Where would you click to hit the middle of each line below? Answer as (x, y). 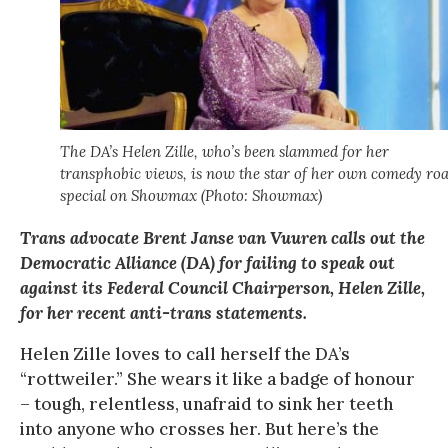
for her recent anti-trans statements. (163, 312)
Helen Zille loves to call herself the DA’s (185, 353)
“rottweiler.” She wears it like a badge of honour (217, 378)
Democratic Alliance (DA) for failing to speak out (207, 262)
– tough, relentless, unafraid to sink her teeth (206, 403)
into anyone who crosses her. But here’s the (199, 428)
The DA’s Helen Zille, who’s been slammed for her (224, 151)
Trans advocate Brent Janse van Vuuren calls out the (222, 237)
